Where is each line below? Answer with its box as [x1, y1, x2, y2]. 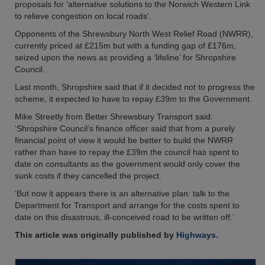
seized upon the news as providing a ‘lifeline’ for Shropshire [15, 53, 236, 62]
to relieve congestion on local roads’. [15, 11, 151, 21]
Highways [176, 230, 216, 240]
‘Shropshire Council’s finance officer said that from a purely [15, 124, 235, 133]
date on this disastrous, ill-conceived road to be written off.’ [15, 212, 234, 222]
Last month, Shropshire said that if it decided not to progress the [15, 82, 255, 92]
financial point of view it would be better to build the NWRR [15, 135, 233, 145]
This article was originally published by [15, 230, 176, 240]
